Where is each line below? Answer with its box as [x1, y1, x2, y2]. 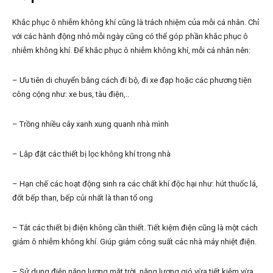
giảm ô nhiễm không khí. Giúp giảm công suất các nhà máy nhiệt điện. [12, 236, 257, 246]
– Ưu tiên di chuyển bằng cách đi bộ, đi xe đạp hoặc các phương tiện [12, 75, 252, 85]
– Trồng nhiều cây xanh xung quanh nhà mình [12, 119, 169, 129]
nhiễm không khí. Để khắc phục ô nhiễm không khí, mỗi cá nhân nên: [12, 45, 250, 55]
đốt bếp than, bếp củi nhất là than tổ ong [12, 193, 153, 202]
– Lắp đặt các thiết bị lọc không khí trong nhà [12, 149, 171, 158]
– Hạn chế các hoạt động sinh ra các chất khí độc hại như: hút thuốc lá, [12, 179, 258, 188]
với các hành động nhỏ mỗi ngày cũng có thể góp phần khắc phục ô [12, 31, 248, 41]
